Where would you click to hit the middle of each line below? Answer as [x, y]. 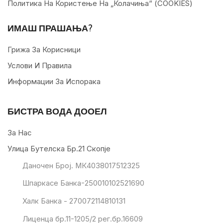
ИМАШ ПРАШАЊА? [50, 28]
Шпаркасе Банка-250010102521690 [83, 183]
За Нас [20, 133]
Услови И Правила [40, 66]
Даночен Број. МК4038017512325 [81, 166]
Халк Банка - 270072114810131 [74, 201]
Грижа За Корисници [44, 50]
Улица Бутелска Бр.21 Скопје [59, 149]
